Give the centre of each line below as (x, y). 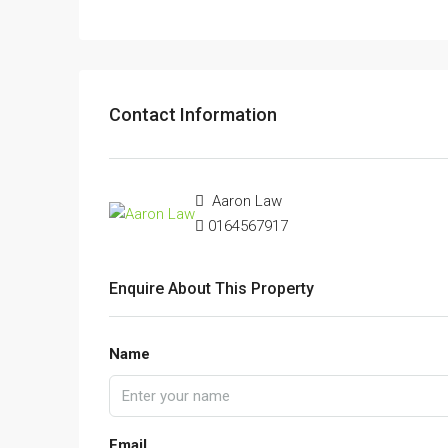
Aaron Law (245, 201)
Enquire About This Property (211, 289)
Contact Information (193, 114)
